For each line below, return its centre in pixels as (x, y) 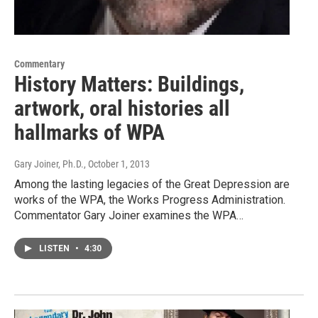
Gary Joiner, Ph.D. (49, 164)
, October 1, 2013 (117, 164)
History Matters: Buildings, (129, 84)
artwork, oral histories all (122, 109)
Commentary (39, 64)
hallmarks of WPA (89, 133)
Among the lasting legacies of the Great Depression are (152, 185)
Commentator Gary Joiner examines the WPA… (129, 216)
